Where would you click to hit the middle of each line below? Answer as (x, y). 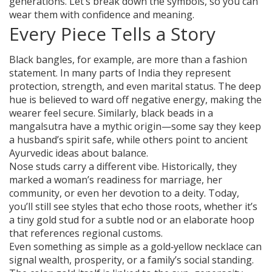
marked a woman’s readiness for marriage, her (116, 180)
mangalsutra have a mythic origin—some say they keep (135, 127)
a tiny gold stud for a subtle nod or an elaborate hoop (132, 220)
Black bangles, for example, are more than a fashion (128, 60)
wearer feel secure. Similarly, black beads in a (111, 113)
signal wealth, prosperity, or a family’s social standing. (131, 260)
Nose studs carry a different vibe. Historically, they (123, 167)
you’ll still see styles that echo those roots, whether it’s (133, 207)
